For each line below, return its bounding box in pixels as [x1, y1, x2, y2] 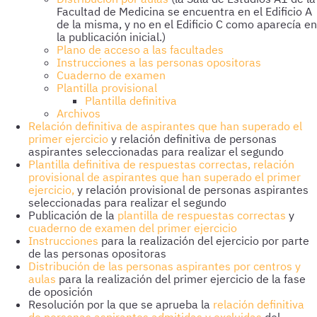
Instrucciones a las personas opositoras [57, 55, 261, 69]
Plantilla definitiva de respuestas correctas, [28, 157, 250, 171]
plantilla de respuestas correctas [117, 208, 289, 222]
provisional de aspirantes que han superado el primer [28, 170, 301, 184]
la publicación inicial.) [57, 30, 166, 44]
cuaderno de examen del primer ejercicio [28, 221, 237, 235]
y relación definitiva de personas [108, 132, 277, 146]
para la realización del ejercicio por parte [101, 234, 309, 248]
